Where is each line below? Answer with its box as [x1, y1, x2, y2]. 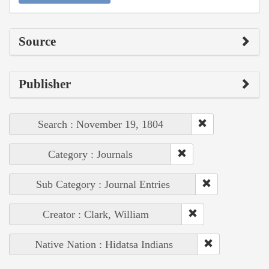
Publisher [19, 77, 71, 92]
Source [19, 34, 56, 49]
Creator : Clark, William [43, 208, 149, 221]
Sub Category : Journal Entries [35, 178, 170, 191]
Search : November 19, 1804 [38, 118, 163, 131]
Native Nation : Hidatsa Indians [34, 238, 173, 251]
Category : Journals [48, 148, 133, 161]
